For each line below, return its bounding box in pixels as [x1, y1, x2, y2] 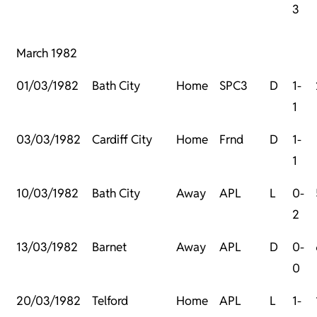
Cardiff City [92, 132, 152, 148]
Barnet [92, 239, 127, 255]
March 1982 [16, 45, 77, 62]
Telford [92, 293, 128, 309]
